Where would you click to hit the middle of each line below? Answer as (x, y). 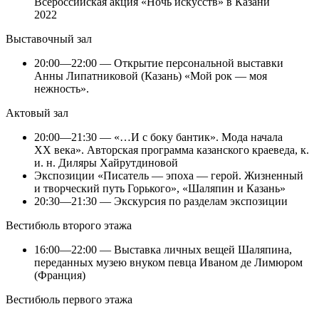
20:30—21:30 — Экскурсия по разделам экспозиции (161, 202)
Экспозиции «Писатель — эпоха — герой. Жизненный (169, 176)
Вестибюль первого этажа (69, 300)
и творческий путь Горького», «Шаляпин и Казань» (160, 189)
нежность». (62, 89)
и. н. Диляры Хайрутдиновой (106, 163)
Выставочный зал (49, 39)
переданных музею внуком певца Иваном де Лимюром (168, 263)
